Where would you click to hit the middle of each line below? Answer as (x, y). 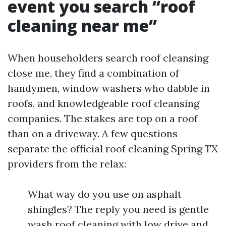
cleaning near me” (82, 25)
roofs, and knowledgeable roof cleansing (103, 103)
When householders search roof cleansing (108, 58)
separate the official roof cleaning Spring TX (113, 149)
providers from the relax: (67, 164)
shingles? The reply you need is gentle (118, 209)
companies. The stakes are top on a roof (103, 118)
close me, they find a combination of (93, 73)
